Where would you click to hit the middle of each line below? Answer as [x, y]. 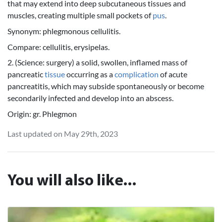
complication [137, 74]
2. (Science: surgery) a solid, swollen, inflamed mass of [97, 62]
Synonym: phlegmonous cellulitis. [64, 31]
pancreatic [26, 74]
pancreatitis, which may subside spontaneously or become [106, 86]
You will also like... [72, 182]
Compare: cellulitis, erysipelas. [58, 47]
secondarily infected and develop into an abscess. [90, 98]
